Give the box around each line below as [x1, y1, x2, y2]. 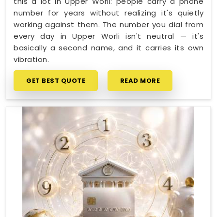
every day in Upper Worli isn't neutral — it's [14, 31, 203, 41]
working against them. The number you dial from [14, 19, 203, 30]
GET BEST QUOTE [26, 76, 85, 85]
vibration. [14, 54, 49, 64]
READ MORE [120, 76, 160, 85]
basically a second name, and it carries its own [14, 42, 203, 53]
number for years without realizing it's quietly [14, 7, 203, 18]
